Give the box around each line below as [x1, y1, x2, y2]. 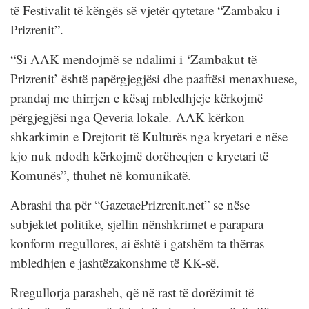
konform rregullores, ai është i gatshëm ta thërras [10, 234, 264, 252]
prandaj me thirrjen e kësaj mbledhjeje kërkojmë [10, 88, 263, 106]
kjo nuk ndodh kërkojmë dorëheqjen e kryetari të [10, 146, 268, 164]
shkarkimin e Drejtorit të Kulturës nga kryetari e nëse [10, 127, 288, 145]
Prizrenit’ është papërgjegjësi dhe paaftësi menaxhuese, [10, 69, 297, 87]
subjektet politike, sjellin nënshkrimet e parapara [10, 215, 263, 232]
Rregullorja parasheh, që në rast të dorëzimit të [10, 283, 254, 301]
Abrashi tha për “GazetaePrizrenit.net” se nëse [10, 195, 250, 213]
